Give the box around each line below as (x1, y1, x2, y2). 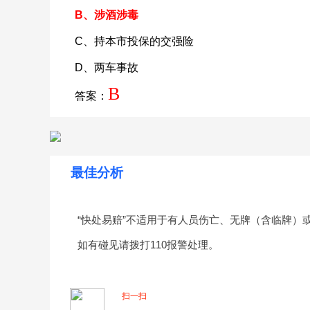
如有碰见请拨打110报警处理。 (77, 239, 219, 250)
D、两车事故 (75, 62, 138, 73)
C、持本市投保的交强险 (75, 35, 194, 47)
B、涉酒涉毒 (75, 9, 138, 21)
